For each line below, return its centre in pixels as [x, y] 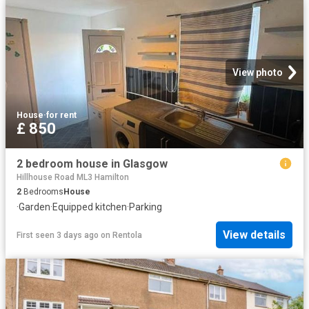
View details [254, 235]
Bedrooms [42, 192]
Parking [146, 207]
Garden [34, 207]
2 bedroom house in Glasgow [92, 164]
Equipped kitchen [90, 207]
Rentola [127, 235]
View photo [258, 73]
